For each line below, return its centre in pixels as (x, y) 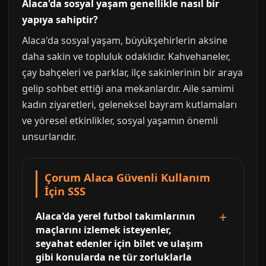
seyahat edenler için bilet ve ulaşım (119, 244)
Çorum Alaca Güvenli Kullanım (127, 178)
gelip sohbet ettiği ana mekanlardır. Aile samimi (128, 89)
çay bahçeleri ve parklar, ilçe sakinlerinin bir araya (132, 73)
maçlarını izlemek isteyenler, (104, 230)
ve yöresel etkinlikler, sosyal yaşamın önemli (120, 121)
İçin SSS (65, 191)
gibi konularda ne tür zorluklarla (114, 257)
